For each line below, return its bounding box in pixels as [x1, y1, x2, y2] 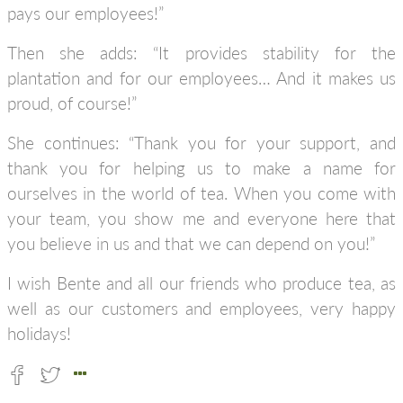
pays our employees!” [7, 3, 164, 23]
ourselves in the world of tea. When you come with [7, 183, 396, 203]
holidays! [7, 323, 71, 344]
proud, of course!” [7, 93, 137, 113]
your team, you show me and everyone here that [7, 208, 396, 228]
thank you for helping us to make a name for [7, 157, 396, 178]
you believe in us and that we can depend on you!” [7, 233, 375, 254]
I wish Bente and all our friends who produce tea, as [7, 273, 396, 293]
